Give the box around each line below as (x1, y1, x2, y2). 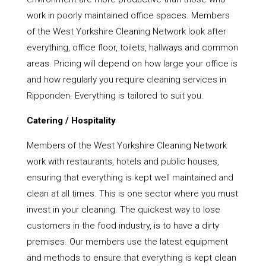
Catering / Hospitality (26, 115, 116, 126)
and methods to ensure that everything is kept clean (26, 252, 236, 264)
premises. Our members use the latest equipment (26, 236, 228, 248)
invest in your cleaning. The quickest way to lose (26, 204, 220, 216)
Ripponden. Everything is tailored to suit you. (26, 90, 204, 102)
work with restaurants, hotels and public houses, (26, 156, 219, 167)
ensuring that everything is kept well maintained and (26, 172, 233, 183)
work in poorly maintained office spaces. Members (26, 10, 230, 21)
